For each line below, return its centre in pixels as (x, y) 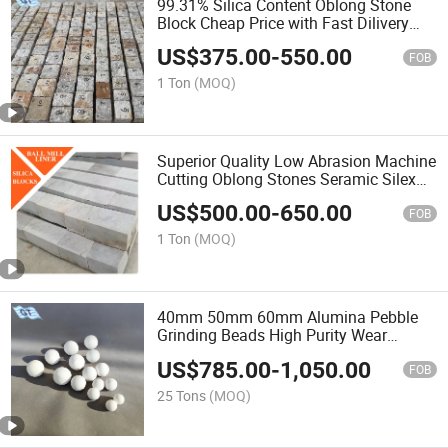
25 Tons (182, 395)
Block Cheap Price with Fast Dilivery (283, 22)
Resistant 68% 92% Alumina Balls (275, 353)
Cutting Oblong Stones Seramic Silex (287, 178)
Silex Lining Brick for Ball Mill (260, 40)
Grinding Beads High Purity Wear (272, 335)
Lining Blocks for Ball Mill (247, 196)
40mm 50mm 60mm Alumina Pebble (288, 317)
